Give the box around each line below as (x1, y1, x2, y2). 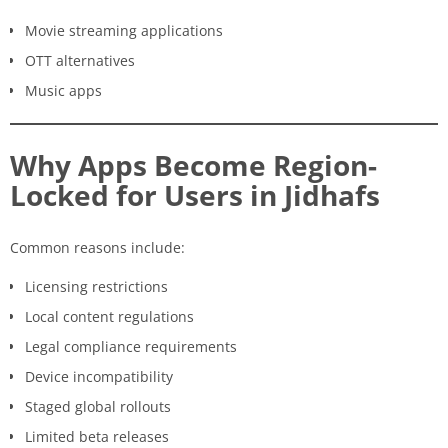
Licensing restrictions (25, 276, 168, 296)
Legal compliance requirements (25, 336, 237, 356)
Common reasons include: (10, 237, 185, 257)
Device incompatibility (25, 366, 173, 386)
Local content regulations (25, 306, 194, 326)
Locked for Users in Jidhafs (10, 175, 380, 214)
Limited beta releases (25, 426, 169, 446)
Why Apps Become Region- (10, 145, 377, 184)
